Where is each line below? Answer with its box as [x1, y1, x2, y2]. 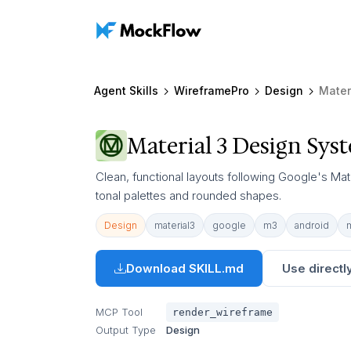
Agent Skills [94, 84, 158, 97]
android [295, 219, 329, 231]
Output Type [96, 324, 156, 336]
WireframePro [174, 84, 249, 97]
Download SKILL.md [126, 261, 244, 276]
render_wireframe [172, 306, 273, 318]
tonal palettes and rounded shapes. [96, 188, 281, 203]
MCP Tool [96, 306, 143, 318]
